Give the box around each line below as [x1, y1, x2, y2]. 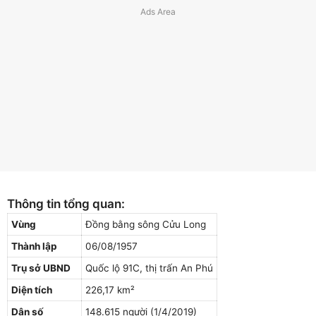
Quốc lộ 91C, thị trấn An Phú [85, 262, 213, 274]
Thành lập [11, 241, 57, 253]
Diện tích [11, 284, 52, 296]
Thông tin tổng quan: [7, 197, 125, 212]
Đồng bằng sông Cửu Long [85, 219, 206, 231]
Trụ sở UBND [11, 262, 71, 274]
